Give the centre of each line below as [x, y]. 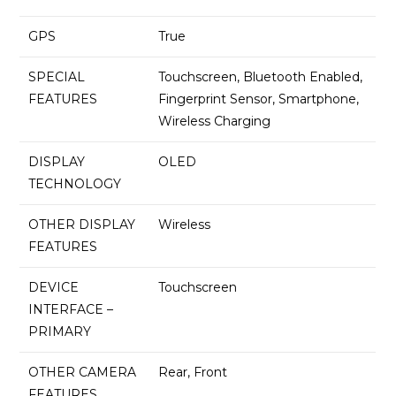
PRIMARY [60, 332]
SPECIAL [57, 77]
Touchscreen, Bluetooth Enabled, [261, 77]
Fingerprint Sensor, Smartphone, [259, 99]
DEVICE [54, 288]
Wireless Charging [215, 122]
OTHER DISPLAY [82, 225]
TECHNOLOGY [75, 184]
